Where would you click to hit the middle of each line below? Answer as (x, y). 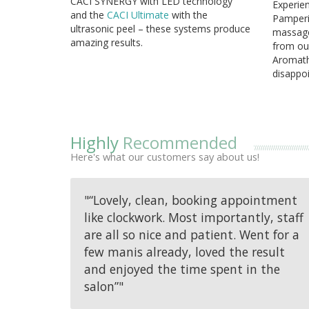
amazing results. (107, 42)
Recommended (180, 142)
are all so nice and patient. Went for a (192, 234)
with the (190, 14)
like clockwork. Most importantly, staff (194, 217)
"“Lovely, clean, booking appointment (191, 200)
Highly (97, 142)
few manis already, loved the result (185, 251)
